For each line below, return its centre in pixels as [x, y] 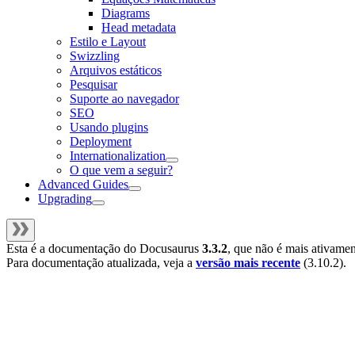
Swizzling [95, 56]
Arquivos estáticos [116, 71]
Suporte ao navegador [124, 99]
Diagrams [126, 13]
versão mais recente [248, 263]
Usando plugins [109, 128]
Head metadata [139, 28]
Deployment [101, 142]
